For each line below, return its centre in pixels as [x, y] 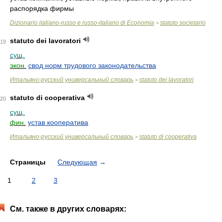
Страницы [29, 162]
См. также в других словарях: [68, 209]
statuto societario [183, 23]
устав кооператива [58, 122]
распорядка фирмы [42, 8]
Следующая [77, 162]
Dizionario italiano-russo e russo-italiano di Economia [82, 23]
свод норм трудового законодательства [92, 65]
